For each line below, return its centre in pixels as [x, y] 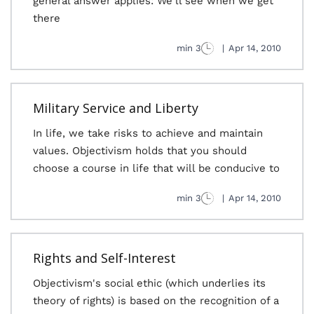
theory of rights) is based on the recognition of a [156, 301]
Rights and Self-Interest [104, 258]
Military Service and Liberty [116, 108]
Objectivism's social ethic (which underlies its [149, 283]
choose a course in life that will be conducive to [156, 168]
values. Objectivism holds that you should [140, 151]
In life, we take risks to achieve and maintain [148, 133]
